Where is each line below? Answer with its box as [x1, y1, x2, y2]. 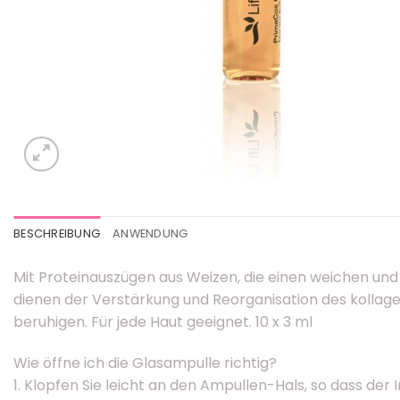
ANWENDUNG [112, 226, 188, 241]
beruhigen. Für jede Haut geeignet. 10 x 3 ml [13, 312, 312, 332]
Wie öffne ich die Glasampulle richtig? [13, 352, 277, 373]
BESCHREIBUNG [13, 226, 101, 241]
